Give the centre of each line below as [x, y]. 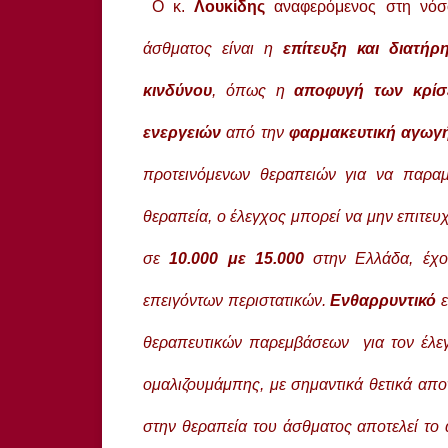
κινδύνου [177, 90]
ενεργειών [185, 132]
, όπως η [248, 90]
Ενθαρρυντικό [383, 300]
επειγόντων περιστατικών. [237, 300]
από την [255, 132]
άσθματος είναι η [213, 48]
